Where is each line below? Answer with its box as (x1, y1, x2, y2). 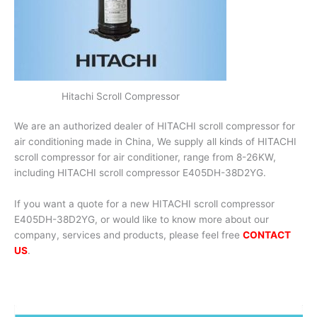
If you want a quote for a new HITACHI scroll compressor (14, 198, 275, 210)
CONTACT (243, 229, 291, 241)
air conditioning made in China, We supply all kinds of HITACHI (14, 136, 296, 148)
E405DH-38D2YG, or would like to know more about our (14, 214, 269, 226)
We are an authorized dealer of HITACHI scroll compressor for (14, 120, 295, 132)
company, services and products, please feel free (14, 229, 243, 241)
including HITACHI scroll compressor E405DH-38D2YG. (14, 167, 266, 179)
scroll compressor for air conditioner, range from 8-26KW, (14, 151, 276, 163)
